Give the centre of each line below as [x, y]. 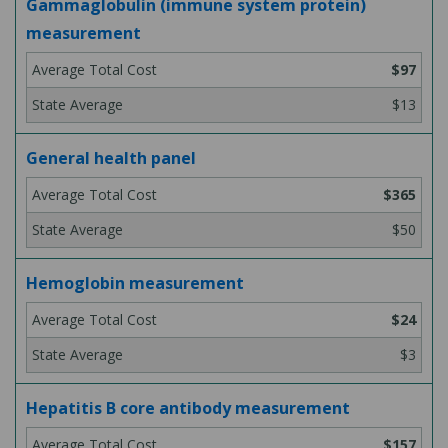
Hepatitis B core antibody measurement [188, 408]
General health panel [111, 158]
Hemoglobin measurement [135, 283]
